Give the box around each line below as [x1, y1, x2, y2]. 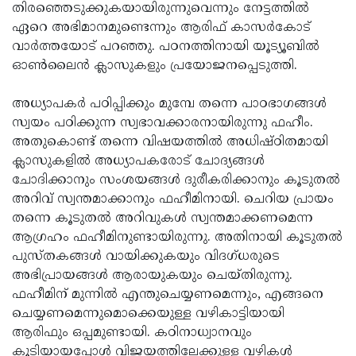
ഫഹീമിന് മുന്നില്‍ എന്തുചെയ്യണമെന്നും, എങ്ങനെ [12, 286, 323, 303]
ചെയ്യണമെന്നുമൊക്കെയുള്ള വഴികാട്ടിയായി [12, 305, 284, 322]
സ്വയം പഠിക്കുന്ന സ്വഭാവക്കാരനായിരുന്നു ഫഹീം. [12, 114, 313, 131]
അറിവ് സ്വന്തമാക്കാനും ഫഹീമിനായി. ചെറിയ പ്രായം [12, 191, 334, 207]
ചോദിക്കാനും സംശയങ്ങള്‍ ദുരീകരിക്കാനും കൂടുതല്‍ [12, 172, 340, 188]
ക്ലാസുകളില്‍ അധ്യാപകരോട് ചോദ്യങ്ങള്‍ [12, 153, 265, 169]
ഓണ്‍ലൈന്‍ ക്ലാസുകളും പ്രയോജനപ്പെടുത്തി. [12, 57, 297, 74]
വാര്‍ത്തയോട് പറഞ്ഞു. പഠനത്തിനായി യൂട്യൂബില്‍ [12, 38, 319, 55]
